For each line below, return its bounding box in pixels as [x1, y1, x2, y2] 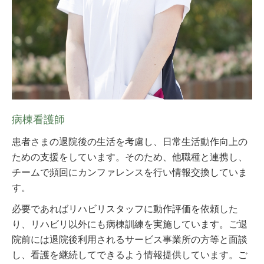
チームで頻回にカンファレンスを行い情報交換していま [12, 167, 247, 178]
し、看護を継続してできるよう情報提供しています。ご [12, 250, 247, 260]
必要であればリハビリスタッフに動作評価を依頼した [12, 204, 238, 214]
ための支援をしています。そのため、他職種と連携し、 [12, 152, 247, 163]
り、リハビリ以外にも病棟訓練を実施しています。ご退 [12, 219, 247, 230]
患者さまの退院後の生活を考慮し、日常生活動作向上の [12, 137, 247, 147]
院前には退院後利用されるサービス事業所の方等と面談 [12, 235, 247, 245]
